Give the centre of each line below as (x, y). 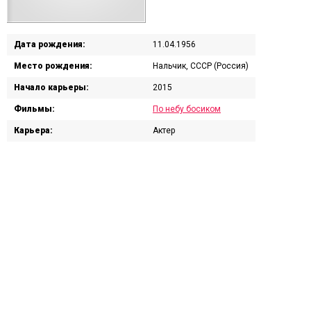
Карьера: (33, 131)
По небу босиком (187, 109)
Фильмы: (34, 109)
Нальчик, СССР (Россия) (201, 66)
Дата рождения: (50, 44)
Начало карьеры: (51, 87)
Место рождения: (53, 66)
